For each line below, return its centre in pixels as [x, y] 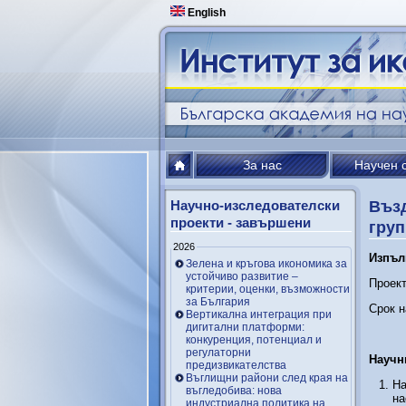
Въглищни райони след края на [267, 377]
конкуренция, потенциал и [254, 339]
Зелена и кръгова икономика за [266, 263]
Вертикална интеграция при [259, 314]
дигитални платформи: [245, 327]
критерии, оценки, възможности [268, 289]
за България [218, 301]
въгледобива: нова [234, 390]
